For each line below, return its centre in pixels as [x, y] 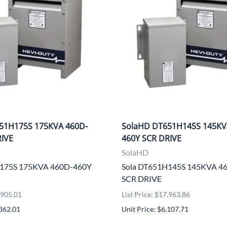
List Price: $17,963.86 [156, 194]
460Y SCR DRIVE [152, 138]
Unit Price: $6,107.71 [155, 209]
